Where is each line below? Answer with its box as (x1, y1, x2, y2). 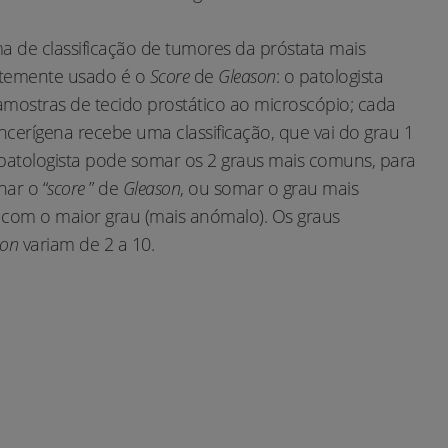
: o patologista (275, 64, 383, 88)
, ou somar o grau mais (180, 176, 358, 200)
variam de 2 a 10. (22, 232, 154, 256)
